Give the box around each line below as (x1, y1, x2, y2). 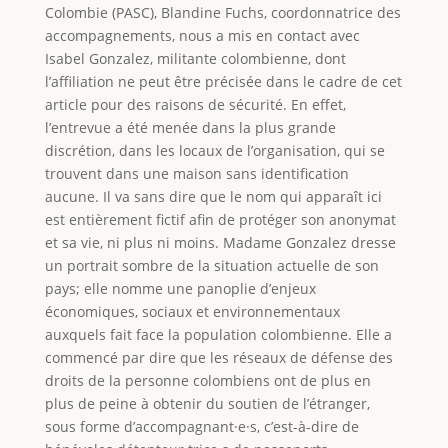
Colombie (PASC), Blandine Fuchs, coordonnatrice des (44, 2, 401, 22)
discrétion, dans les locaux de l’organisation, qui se (44, 140, 385, 160)
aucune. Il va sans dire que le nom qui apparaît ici (44, 186, 382, 206)
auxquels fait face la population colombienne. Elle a (44, 324, 392, 344)
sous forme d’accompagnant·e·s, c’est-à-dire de (44, 416, 359, 436)
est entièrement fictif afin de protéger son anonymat (44, 209, 396, 229)
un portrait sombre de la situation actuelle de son (44, 255, 379, 275)
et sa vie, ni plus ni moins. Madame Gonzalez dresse (44, 232, 396, 252)
